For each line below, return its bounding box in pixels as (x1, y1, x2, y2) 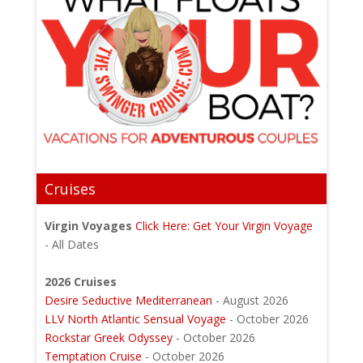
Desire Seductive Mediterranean (44, 293, 216, 309)
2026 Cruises (44, 274, 117, 290)
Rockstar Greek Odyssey (44, 330, 173, 346)
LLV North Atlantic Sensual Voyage (44, 311, 226, 327)
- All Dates (44, 237, 99, 253)
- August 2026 (215, 293, 288, 309)
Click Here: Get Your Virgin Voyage (135, 218, 313, 234)
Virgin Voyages (44, 218, 132, 234)
